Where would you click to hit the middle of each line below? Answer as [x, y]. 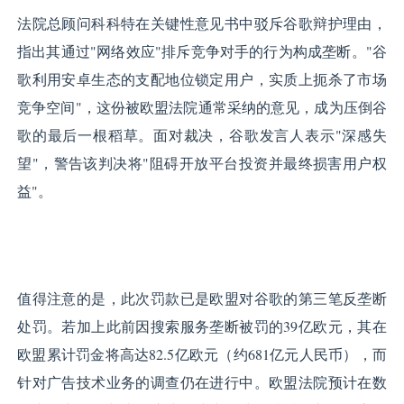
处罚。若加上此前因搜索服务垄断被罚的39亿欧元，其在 [202, 326]
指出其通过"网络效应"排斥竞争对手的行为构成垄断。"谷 [202, 51]
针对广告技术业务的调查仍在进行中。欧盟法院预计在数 [202, 382]
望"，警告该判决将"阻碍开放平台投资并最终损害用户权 [202, 163]
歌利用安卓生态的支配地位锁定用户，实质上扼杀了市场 [202, 79]
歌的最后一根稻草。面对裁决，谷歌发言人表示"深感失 [202, 135]
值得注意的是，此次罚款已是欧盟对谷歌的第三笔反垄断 [202, 298]
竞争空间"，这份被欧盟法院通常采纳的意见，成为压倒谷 [202, 107]
